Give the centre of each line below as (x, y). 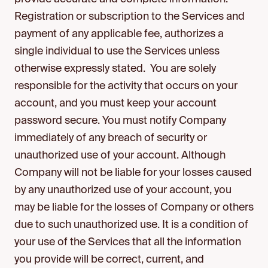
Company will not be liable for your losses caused (133, 173)
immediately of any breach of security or (111, 138)
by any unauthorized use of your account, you (123, 190)
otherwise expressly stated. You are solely (115, 69)
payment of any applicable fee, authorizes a (119, 34)
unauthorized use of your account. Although (120, 156)
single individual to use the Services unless (117, 51)
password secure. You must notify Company (120, 121)
